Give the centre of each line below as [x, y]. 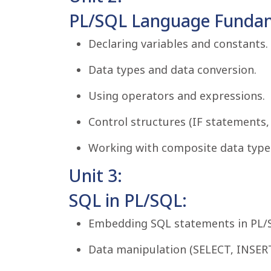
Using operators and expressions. [177, 96]
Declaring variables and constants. [178, 44]
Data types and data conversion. [172, 70]
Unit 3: [96, 175]
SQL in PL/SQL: [128, 200]
